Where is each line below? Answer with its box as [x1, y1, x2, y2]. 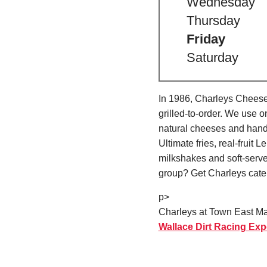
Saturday [187, 50, 238, 66]
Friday [187, 32, 225, 47]
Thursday [187, 13, 240, 29]
